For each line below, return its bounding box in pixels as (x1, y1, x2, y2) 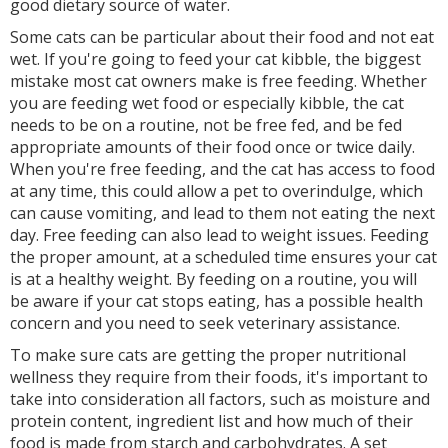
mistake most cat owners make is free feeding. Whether (10, 70, 427, 93)
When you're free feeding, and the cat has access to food (10, 158, 435, 181)
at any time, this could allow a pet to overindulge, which (10, 180, 423, 203)
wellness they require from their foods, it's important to (10, 366, 428, 389)
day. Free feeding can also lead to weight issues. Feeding (10, 224, 429, 247)
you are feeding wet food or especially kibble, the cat (10, 92, 404, 115)
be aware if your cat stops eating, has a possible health (10, 290, 423, 313)
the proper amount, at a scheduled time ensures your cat (10, 246, 437, 269)
